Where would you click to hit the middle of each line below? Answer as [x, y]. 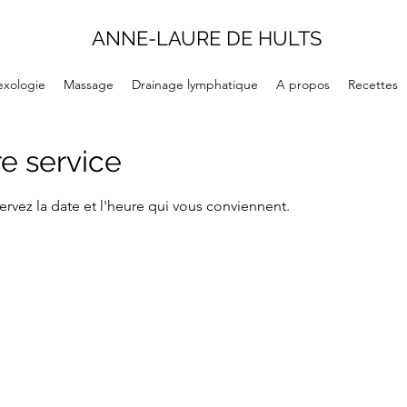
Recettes [372, 84]
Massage [88, 84]
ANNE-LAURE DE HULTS [207, 38]
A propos [303, 84]
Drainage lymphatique [194, 84]
